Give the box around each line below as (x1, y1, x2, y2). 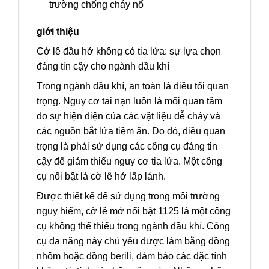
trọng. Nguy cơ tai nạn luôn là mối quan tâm (37, 96, 222, 107)
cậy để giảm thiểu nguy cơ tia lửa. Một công (37, 156, 222, 167)
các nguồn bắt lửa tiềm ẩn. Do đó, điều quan (37, 126, 225, 137)
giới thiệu (37, 26, 79, 37)
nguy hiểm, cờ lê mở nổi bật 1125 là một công (37, 206, 231, 217)
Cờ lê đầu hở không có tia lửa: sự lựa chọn (37, 46, 221, 57)
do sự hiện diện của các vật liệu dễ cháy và (37, 111, 220, 122)
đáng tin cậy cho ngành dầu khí (37, 61, 169, 72)
